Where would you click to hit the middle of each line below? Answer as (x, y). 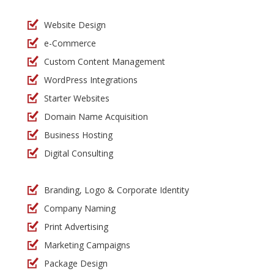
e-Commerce (70, 43)
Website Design (75, 25)
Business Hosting (78, 135)
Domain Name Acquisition (96, 117)
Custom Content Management (105, 62)
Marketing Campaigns (87, 245)
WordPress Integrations (91, 80)
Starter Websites (77, 98)
